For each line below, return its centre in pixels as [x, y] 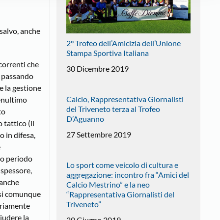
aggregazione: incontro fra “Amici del [127, 174]
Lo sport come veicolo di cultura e [122, 165]
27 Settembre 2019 [98, 134]
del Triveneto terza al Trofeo [113, 109]
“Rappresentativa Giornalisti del [120, 194]
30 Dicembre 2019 [97, 68]
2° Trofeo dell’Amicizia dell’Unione [123, 43]
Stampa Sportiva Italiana [107, 53]
